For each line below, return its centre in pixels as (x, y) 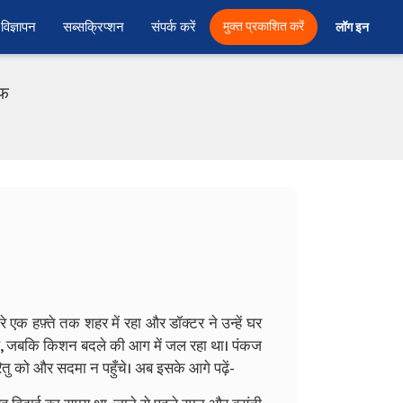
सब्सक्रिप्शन (94, 27)
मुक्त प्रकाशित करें (264, 27)
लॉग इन (354, 27)
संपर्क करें (174, 27)
